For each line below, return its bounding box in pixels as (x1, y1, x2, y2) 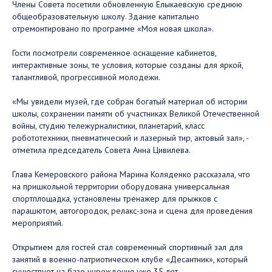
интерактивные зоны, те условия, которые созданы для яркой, (12, 59, 243, 70)
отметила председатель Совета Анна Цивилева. (12, 144, 191, 155)
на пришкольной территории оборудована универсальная (12, 181, 229, 192)
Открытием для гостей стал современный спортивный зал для (12, 242, 243, 253)
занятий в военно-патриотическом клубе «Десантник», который (12, 254, 248, 265)
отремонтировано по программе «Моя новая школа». (12, 23, 214, 34)
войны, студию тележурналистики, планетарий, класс (12, 120, 205, 131)
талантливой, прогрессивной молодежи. (12, 72, 160, 83)
